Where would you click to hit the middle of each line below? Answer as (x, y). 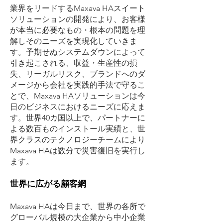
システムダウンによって (102, 52)
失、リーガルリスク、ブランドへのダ (78, 74)
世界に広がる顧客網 (48, 184)
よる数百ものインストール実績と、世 (78, 129)
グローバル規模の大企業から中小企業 (78, 217)
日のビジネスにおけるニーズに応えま (78, 107)
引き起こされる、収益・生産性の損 (74, 63)
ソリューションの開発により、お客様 (78, 19)
